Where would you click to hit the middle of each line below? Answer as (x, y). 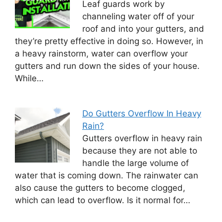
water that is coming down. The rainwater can (107, 175)
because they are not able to (139, 150)
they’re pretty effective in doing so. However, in (109, 41)
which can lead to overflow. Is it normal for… (103, 200)
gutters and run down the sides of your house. (107, 66)
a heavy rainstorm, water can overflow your (101, 54)
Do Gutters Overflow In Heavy (141, 113)
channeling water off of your (138, 17)
